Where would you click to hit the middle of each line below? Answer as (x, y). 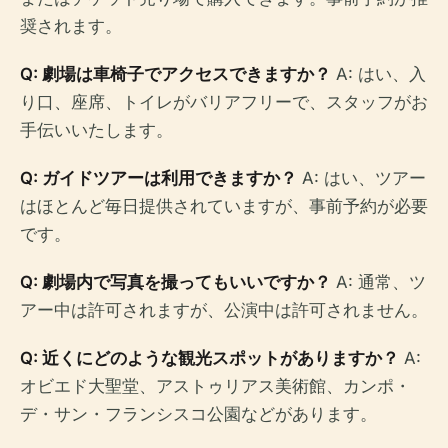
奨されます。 (71, 25)
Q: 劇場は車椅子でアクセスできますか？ (175, 73)
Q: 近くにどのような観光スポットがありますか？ (209, 357)
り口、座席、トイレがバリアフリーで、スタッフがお (224, 101)
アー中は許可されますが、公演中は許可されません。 (224, 309)
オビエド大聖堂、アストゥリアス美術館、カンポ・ (215, 385)
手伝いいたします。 (96, 129)
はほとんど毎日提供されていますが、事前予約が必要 (224, 205)
